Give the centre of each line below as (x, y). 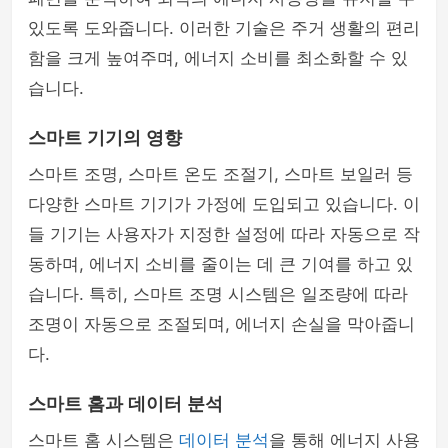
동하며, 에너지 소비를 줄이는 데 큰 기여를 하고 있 (220, 264)
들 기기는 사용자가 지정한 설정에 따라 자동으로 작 (224, 234)
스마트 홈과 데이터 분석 (125, 404)
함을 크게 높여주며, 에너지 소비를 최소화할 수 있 (218, 58)
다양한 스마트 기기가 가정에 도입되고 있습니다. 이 (224, 204)
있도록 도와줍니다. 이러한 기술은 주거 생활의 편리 (224, 28)
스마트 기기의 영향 (105, 138)
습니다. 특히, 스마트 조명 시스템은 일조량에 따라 (218, 294)
